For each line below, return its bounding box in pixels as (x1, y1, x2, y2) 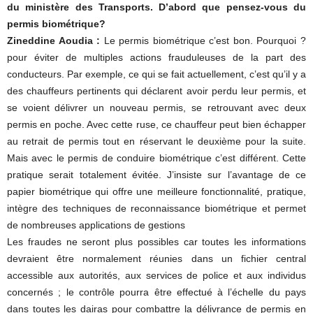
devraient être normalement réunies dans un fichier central (7, 253, 306, 264)
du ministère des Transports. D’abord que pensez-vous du (7, 1, 306, 13)
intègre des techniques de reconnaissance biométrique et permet (7, 203, 306, 214)
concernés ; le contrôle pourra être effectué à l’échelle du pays (7, 286, 306, 298)
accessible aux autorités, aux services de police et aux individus (7, 270, 306, 281)
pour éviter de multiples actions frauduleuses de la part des (7, 52, 306, 63)
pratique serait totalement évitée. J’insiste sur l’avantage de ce (7, 169, 306, 180)
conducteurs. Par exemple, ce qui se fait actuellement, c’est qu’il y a (7, 68, 306, 80)
